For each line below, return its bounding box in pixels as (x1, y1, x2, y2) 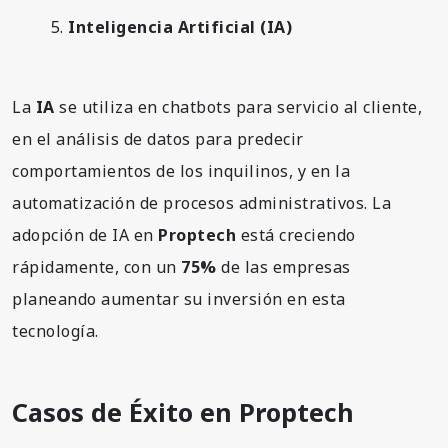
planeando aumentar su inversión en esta (12, 287, 346, 310)
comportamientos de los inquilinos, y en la (12, 159, 350, 182)
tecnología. (12, 319, 99, 342)
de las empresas (216, 255, 351, 278)
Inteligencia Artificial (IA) (68, 15, 292, 38)
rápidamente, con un (12, 255, 181, 278)
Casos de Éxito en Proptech (12, 394, 354, 429)
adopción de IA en (12, 223, 158, 246)
